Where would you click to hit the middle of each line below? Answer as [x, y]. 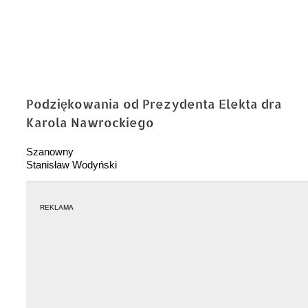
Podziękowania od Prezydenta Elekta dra [154, 103]
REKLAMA [57, 207]
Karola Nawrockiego [90, 122]
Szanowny [50, 151]
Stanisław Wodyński [71, 164]
